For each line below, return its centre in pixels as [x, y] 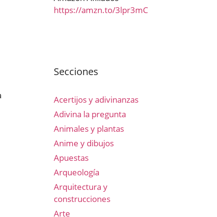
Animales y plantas [89, 129]
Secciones [76, 71]
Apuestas [71, 158]
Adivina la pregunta [90, 114]
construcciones [82, 199]
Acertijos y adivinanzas [96, 100]
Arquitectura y [81, 187]
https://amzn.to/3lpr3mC [101, 10]
